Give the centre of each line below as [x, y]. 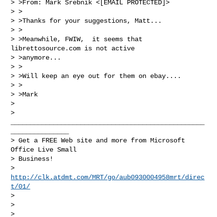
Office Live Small [46, 149]
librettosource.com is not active [75, 48]
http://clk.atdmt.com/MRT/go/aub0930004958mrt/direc [108, 177]
